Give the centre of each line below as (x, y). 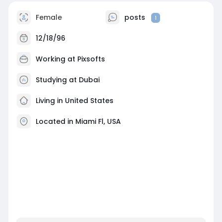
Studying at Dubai (67, 80)
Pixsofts (91, 59)
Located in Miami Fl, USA (78, 121)
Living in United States (73, 100)
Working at (56, 59)
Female (48, 17)
